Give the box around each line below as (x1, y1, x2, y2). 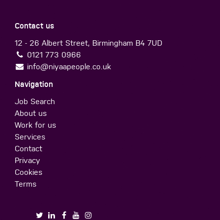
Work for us (15, 120, 56, 130)
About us (15, 108, 47, 118)
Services (15, 132, 45, 141)
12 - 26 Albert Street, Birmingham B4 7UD (15, 38, 163, 48)
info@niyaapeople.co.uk (27, 61, 111, 71)
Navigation (15, 79, 53, 89)
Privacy (15, 155, 40, 165)
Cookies (15, 167, 42, 177)
